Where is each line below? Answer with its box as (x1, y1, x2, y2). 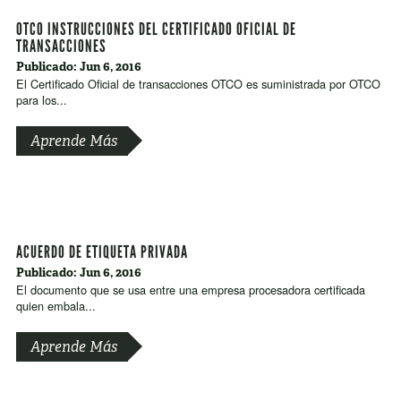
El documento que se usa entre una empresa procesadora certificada (15, 280, 365, 298)
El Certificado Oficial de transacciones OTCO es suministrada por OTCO (15, 75, 380, 93)
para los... (15, 91, 67, 109)
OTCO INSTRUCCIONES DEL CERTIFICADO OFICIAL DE (15, 19, 296, 40)
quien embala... (15, 296, 96, 314)
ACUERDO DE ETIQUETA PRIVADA (15, 241, 188, 262)
